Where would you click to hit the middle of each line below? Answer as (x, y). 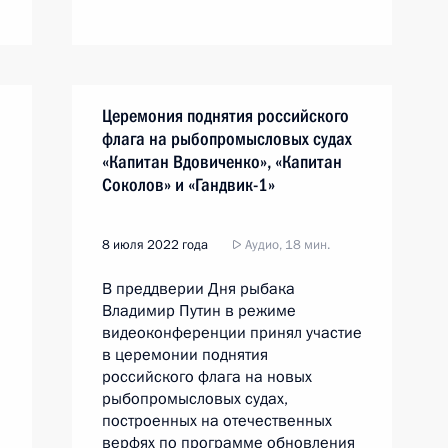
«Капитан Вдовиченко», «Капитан (222, 161)
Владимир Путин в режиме (199, 311)
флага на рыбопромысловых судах (227, 138)
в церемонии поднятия (185, 355)
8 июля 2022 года (155, 245)
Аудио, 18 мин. (286, 245)
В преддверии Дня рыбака (198, 289)
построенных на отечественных (217, 421)
